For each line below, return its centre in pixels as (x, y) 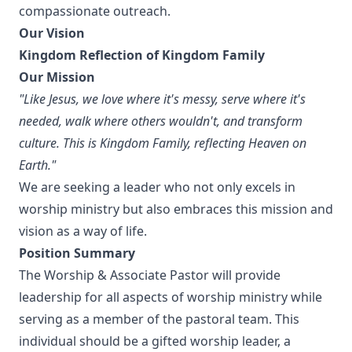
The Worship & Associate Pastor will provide (150, 275)
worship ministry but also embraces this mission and (176, 209)
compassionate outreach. (95, 11)
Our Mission (57, 77)
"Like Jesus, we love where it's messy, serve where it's (162, 99)
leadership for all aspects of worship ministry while (170, 297)
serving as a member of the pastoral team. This (159, 319)
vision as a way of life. (83, 231)
